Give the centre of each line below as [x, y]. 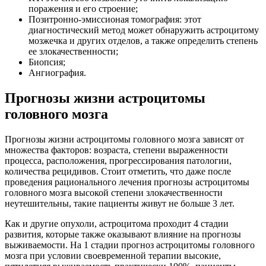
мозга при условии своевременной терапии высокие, [113, 256]
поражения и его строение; [83, 9]
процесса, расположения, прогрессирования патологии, [118, 161]
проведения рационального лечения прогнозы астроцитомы [127, 182]
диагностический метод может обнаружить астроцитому [144, 30]
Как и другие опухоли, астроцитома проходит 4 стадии [117, 224]
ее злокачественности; [73, 52]
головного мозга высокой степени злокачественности [114, 193]
